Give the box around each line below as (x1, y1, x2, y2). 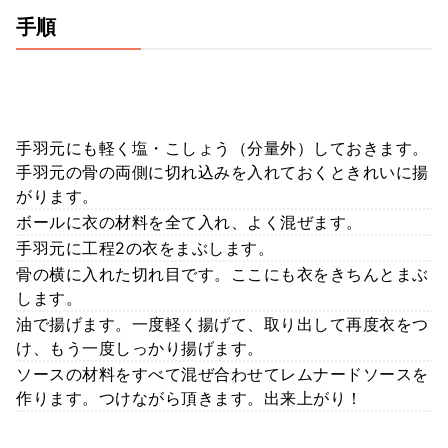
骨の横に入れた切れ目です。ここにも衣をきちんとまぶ (16, 264, 429, 285)
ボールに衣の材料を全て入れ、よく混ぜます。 (16, 212, 363, 233)
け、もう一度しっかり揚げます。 (16, 338, 264, 359)
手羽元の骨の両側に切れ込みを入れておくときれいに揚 (16, 162, 429, 183)
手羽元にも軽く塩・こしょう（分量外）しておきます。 (16, 138, 429, 159)
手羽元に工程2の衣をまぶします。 (16, 238, 274, 259)
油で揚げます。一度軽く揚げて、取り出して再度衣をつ (16, 314, 429, 335)
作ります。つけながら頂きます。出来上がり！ (16, 388, 363, 409)
